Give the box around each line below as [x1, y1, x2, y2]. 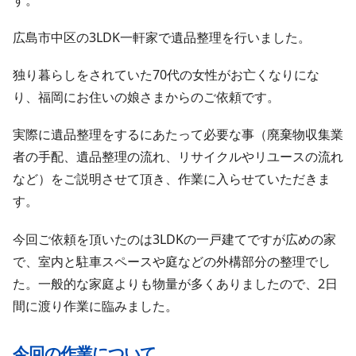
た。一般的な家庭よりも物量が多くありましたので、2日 [13, 274, 338, 292]
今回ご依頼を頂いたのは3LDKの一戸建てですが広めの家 [13, 230, 336, 248]
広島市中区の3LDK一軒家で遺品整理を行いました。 [13, 29, 311, 47]
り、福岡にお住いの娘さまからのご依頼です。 [13, 88, 280, 106]
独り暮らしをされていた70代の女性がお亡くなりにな [13, 66, 319, 84]
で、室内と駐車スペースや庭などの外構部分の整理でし [13, 252, 331, 270]
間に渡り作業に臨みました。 [13, 296, 178, 315]
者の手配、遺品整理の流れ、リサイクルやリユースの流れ [13, 148, 343, 166]
